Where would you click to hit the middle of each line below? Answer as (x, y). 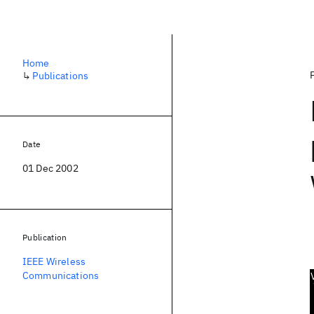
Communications (61, 275)
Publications (61, 76)
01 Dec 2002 (50, 168)
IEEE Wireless (54, 261)
